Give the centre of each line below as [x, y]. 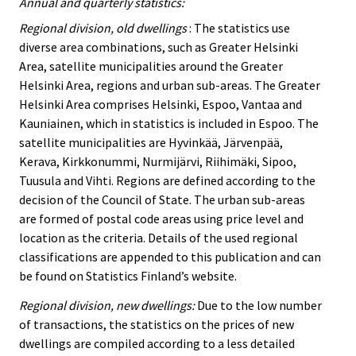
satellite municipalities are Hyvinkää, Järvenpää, [151, 143]
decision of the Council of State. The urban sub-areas [162, 200]
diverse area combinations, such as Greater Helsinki [159, 47]
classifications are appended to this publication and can [170, 257]
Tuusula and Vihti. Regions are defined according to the [167, 181]
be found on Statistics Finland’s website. [128, 276]
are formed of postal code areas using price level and [161, 219]
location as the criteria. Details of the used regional [159, 238]
